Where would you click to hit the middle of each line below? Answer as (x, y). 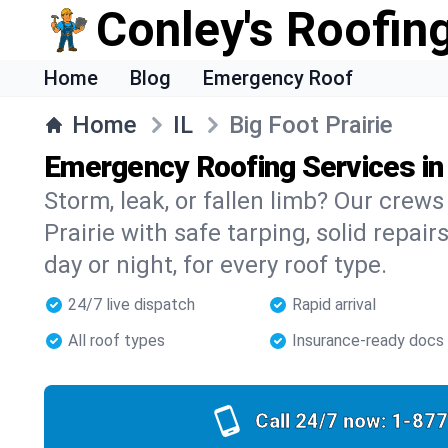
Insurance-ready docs (368, 340)
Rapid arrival (334, 304)
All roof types (116, 340)
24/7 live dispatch (131, 304)
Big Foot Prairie (311, 125)
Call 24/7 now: (320, 421)
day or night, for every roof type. (215, 265)
